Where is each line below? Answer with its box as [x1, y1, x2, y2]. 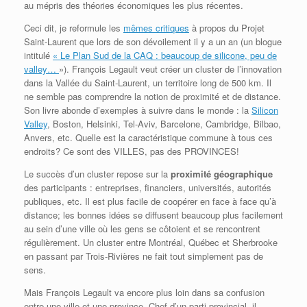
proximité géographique [171, 167, 273, 180]
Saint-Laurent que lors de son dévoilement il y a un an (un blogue [24, 34, 282, 48]
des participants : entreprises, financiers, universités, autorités [24, 180, 271, 194]
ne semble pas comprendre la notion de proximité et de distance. [24, 89, 281, 103]
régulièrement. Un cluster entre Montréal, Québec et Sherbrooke [24, 235, 278, 249]
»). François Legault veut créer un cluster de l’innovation [59, 62, 282, 75]
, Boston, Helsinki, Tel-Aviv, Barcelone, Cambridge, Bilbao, [47, 116, 281, 130]
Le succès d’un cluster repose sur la [24, 167, 171, 180]
